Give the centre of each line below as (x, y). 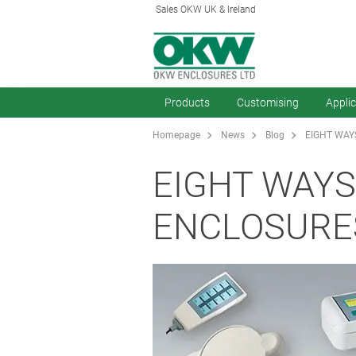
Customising (268, 103)
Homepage (176, 135)
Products (187, 103)
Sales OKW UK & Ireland (206, 10)
